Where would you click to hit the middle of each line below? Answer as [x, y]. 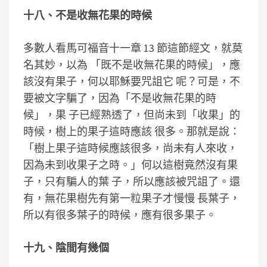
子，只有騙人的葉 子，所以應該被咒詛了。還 [132, 181]
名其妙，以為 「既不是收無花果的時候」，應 [132, 65]
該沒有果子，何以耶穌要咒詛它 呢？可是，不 [132, 81]
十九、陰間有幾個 [66, 248]
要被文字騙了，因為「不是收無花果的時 [120, 98]
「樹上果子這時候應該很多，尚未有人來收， [131, 148]
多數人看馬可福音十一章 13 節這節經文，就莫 [133, 48]
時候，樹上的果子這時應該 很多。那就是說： [132, 131]
